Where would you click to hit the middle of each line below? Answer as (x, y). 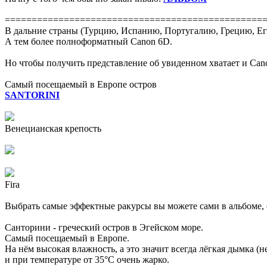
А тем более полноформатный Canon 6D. (89, 42)
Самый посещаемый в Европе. (67, 238)
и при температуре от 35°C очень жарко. (87, 260)
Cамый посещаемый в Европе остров (81, 85)
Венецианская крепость (53, 129)
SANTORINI (32, 95)
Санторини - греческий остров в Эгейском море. (104, 228)
